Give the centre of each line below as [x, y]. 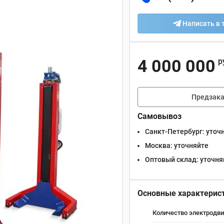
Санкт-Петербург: [175, 131]
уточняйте [190, 145]
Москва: [159, 145]
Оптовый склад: [172, 159]
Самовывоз [159, 116]
